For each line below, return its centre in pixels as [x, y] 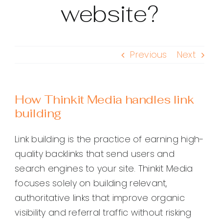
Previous [149, 55]
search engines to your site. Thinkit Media [104, 169]
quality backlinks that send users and [95, 154]
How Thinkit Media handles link [104, 100]
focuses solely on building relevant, [91, 183]
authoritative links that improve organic [100, 198]
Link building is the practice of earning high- [109, 139]
